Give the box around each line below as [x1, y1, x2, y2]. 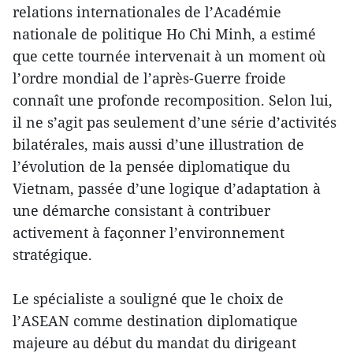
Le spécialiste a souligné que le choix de [13, 289, 284, 309]
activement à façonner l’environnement [13, 223, 284, 243]
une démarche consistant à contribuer [13, 201, 270, 221]
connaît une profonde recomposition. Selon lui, [13, 91, 333, 110]
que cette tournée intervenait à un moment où [13, 46, 325, 66]
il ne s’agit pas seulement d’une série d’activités [13, 113, 336, 132]
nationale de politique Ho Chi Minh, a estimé [13, 24, 316, 44]
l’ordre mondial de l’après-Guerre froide [13, 69, 286, 88]
